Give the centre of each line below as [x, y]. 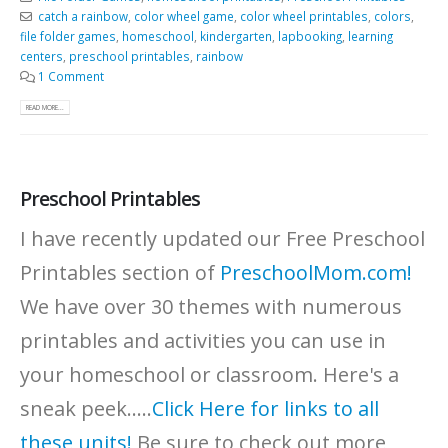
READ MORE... [45, 108]
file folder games [68, 35]
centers [41, 55]
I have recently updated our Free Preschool [222, 238]
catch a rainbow [82, 15]
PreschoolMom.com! [316, 272]
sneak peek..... [86, 408]
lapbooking [310, 35]
